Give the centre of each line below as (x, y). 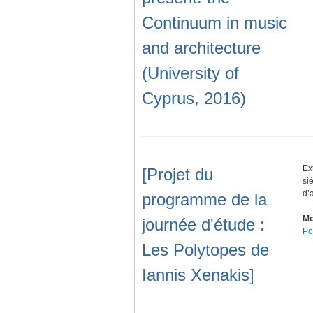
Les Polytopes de (205, 250)
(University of (190, 73)
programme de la (204, 200)
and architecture (201, 48)
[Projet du (177, 175)
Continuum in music (214, 23)
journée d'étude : (203, 225)
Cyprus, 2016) (194, 99)
